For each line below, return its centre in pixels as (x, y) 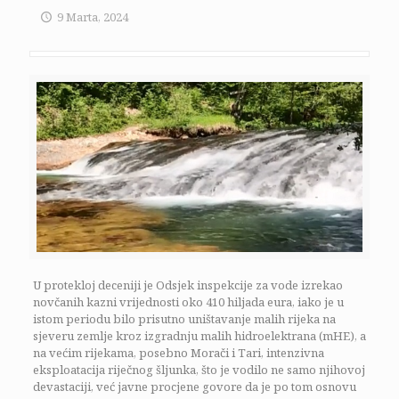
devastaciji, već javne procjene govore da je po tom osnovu (194, 386)
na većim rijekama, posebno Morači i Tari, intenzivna (178, 352)
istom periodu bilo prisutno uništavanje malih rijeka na (184, 318)
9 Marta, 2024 (93, 17)
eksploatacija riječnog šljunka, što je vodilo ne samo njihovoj (199, 369)
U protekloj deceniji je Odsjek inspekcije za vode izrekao (187, 285)
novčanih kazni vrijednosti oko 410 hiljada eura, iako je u (188, 301)
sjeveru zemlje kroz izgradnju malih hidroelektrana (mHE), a (199, 335)
